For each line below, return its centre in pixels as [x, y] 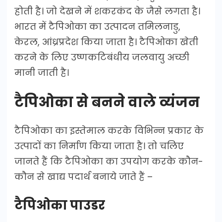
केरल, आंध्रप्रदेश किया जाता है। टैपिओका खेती [106, 42]
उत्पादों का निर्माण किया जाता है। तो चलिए [99, 146]
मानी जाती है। [42, 72]
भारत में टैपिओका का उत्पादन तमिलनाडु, [97, 26]
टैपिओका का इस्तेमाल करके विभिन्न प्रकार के [109, 130]
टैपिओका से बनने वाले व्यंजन [107, 102]
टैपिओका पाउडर [60, 205]
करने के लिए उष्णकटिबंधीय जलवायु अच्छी [102, 57]
